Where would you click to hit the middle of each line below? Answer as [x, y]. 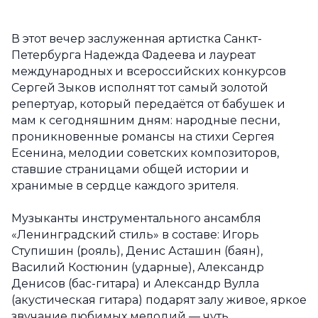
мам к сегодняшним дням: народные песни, [146, 120]
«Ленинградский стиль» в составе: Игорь [135, 235]
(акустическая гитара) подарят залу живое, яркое [159, 300]
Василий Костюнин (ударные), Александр [138, 267]
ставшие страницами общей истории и [130, 169]
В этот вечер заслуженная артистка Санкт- [137, 39]
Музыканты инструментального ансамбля [136, 218]
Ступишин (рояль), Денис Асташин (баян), [137, 251]
